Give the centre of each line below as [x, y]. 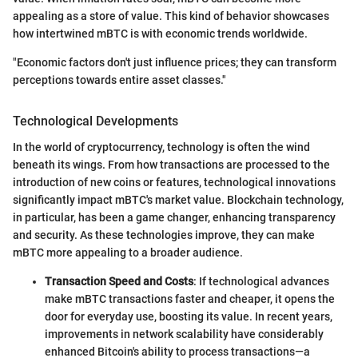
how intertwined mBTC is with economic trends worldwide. [160, 34]
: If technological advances [261, 281]
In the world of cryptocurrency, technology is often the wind [161, 147]
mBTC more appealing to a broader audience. [128, 252]
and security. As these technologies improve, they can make [164, 235]
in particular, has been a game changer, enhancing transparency [174, 217]
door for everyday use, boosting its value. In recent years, [189, 316]
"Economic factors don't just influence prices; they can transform [175, 63]
